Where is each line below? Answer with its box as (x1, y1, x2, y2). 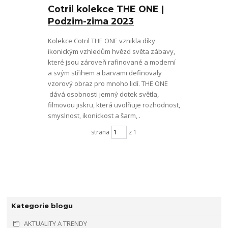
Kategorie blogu (11, 201, 73, 210)
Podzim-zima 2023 (47, 16, 134, 27)
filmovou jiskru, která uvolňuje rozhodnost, (47, 100, 180, 109)
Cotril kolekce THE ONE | (47, 4, 164, 15)
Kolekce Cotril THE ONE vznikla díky (47, 36, 155, 45)
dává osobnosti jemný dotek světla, (47, 89, 159, 99)
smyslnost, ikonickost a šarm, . (47, 110, 140, 120)
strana (91, 128, 109, 136)
